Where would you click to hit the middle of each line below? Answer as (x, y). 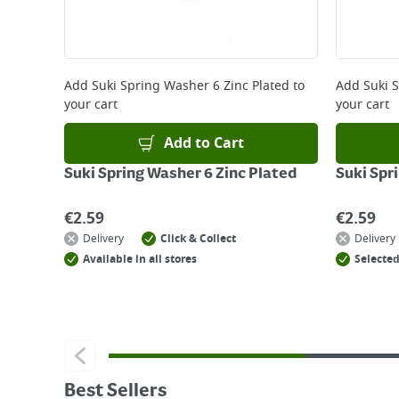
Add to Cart (204, 143)
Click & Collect (198, 239)
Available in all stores (140, 259)
